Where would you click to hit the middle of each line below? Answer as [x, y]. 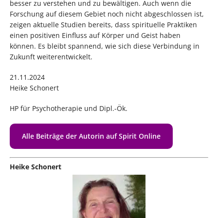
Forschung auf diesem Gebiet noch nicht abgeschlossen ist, [107, 14]
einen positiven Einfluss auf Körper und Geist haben [95, 35]
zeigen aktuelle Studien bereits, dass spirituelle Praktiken [103, 24]
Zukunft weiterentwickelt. [51, 56]
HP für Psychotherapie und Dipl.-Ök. [69, 108]
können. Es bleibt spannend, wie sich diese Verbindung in [105, 46]
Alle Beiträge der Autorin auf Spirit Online [91, 136]
